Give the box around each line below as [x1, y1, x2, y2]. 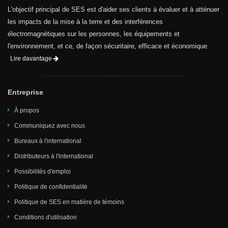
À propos [14, 107, 39, 115]
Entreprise [8, 88, 43, 97]
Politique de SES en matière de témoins [14, 198, 124, 206]
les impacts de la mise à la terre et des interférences [8, 18, 163, 26]
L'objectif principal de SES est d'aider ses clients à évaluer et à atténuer [8, 6, 219, 14]
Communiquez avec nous [14, 122, 85, 130]
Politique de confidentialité [14, 183, 88, 191]
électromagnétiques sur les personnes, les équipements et [8, 30, 180, 38]
